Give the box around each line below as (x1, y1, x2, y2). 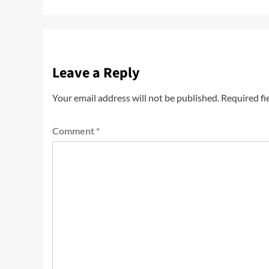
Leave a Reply (52, 62, 140, 84)
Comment (52, 125, 96, 137)
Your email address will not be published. (52, 92, 219, 104)
